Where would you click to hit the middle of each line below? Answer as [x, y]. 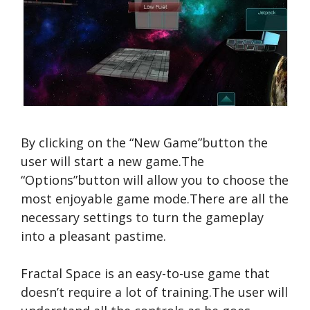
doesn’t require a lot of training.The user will [154, 292]
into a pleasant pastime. [93, 236]
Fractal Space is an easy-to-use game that [145, 273]
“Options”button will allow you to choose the [155, 180]
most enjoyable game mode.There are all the [155, 198]
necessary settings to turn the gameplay [142, 217]
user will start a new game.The [112, 161]
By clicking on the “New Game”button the [144, 142]
